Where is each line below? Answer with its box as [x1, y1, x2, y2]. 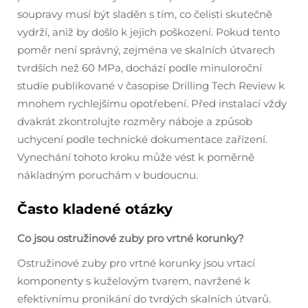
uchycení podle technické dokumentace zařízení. [17, 132, 267, 146]
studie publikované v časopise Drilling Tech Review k [17, 78, 285, 92]
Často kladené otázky [17, 200, 173, 217]
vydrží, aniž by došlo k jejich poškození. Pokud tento [17, 25, 280, 38]
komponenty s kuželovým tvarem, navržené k [17, 274, 250, 287]
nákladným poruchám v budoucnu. [17, 168, 198, 181]
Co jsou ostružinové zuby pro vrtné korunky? [17, 231, 244, 245]
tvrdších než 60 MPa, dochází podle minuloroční [17, 60, 262, 74]
